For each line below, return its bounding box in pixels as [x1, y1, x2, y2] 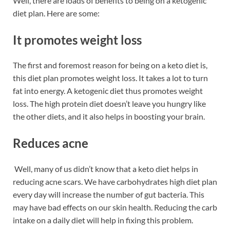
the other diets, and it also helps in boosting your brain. [13, 111, 205, 122]
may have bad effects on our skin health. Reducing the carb [13, 202, 217, 212]
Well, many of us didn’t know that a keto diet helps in [14, 163, 198, 174]
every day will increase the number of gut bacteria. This [13, 189, 204, 199]
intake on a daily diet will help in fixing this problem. [13, 215, 193, 225]
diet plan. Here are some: [13, 8, 100, 18]
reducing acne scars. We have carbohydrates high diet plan [13, 176, 217, 186]
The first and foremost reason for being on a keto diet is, [13, 60, 207, 70]
